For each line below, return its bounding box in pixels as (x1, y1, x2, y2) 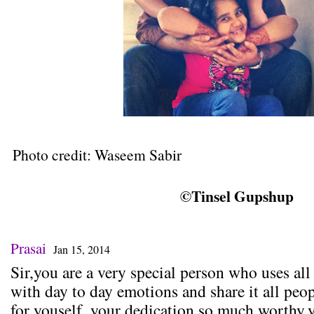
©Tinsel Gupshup (180, 185, 294, 207)
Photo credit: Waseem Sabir (13, 144, 182, 165)
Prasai (11, 238, 46, 258)
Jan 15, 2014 (53, 242, 110, 257)
